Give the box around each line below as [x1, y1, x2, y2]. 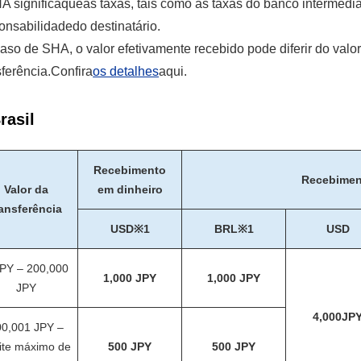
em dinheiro [97, 183, 163, 196]
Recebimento [93, 164, 167, 176]
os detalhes [93, 64, 160, 78]
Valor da [3, 183, 48, 196]
